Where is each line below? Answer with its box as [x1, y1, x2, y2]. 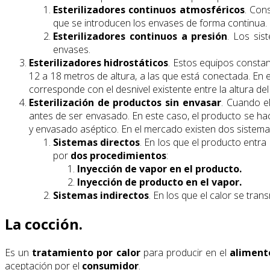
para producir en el [140, 245, 230, 259]
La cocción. [5, 213, 83, 234]
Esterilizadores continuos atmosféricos [53, 2, 245, 16]
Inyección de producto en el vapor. [77, 175, 242, 189]
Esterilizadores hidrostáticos [29, 55, 169, 69]
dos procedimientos [71, 148, 166, 162]
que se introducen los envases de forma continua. [53, 16, 267, 30]
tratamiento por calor [32, 245, 140, 259]
